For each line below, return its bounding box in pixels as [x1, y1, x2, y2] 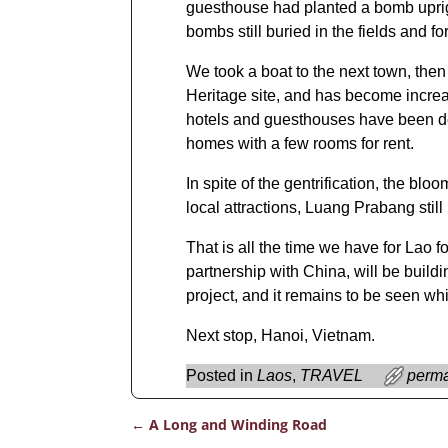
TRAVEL [299, 367, 363, 385]
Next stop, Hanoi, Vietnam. [185, 327, 375, 345]
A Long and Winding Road [144, 415, 327, 435]
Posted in [185, 367, 253, 385]
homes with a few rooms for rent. [185, 135, 414, 153]
